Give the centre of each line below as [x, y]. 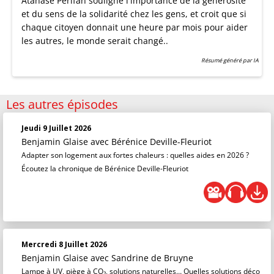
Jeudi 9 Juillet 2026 [56, 128]
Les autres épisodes [62, 105]
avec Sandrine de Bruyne [142, 258]
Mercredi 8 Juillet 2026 [64, 245]
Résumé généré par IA [230, 61]
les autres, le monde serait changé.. [95, 41]
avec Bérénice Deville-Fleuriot [151, 142]
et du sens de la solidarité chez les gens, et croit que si [134, 14]
